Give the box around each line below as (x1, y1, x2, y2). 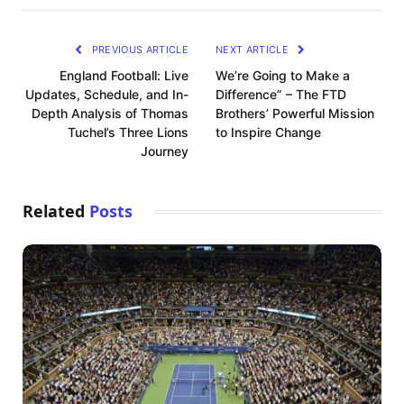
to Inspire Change (216, 124, 321, 141)
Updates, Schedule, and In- (25, 87, 188, 103)
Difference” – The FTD (216, 87, 346, 103)
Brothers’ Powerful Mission (216, 106, 374, 122)
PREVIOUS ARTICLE (88, 43, 188, 57)
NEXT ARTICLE (216, 43, 292, 57)
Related (23, 200, 89, 223)
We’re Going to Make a (216, 68, 350, 84)
